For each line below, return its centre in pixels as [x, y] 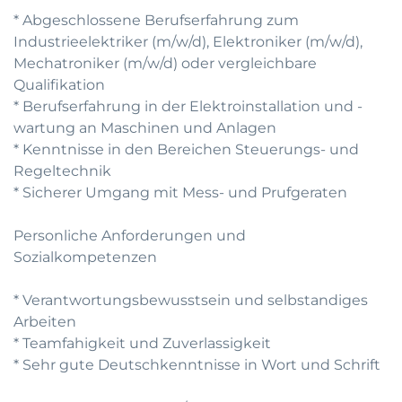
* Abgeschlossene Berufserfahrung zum [156, 20]
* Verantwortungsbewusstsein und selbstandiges [191, 300]
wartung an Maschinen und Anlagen [145, 128]
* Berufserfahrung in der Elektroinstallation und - [188, 106]
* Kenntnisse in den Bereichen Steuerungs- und [186, 149]
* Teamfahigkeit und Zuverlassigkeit [142, 343]
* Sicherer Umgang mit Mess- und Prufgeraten [180, 192]
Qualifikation [59, 85]
